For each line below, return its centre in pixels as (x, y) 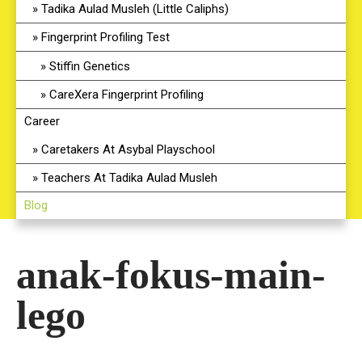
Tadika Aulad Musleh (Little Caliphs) (135, 9)
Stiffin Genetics (90, 66)
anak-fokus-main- (171, 275)
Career (42, 121)
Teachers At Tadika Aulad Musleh (129, 178)
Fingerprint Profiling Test (105, 37)
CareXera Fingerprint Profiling (126, 95)
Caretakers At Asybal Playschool (128, 149)
